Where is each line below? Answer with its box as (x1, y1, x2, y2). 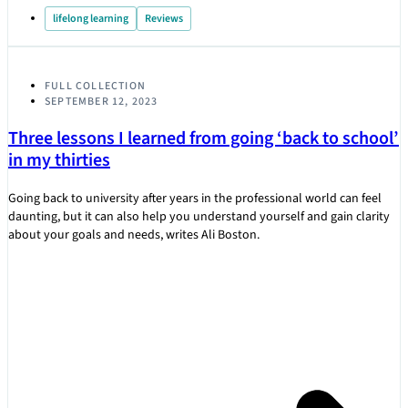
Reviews (145, 11, 183, 27)
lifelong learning (53, 11, 128, 27)
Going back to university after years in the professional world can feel (8, 189, 382, 209)
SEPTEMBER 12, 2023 (45, 94, 158, 110)
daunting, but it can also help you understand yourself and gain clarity (8, 208, 390, 227)
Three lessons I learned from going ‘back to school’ (8, 126, 399, 152)
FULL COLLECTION (45, 78, 146, 95)
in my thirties (8, 148, 110, 174)
